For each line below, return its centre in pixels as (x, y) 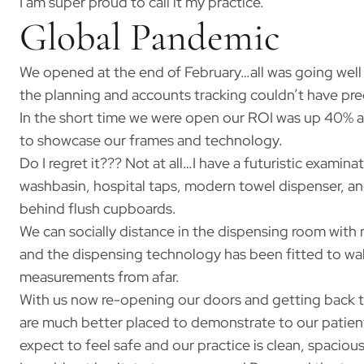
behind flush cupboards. (97, 209)
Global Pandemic (154, 38)
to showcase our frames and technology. (151, 141)
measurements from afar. (101, 277)
